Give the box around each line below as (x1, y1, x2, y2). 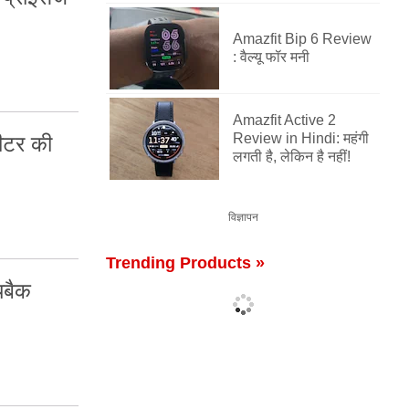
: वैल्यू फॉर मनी (233, 49, 309, 65)
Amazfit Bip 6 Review (233, 31, 372, 47)
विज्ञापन (227, 211, 258, 224)
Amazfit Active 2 (233, 112, 336, 128)
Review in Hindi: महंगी (233, 131, 369, 146)
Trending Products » (106, 254, 265, 272)
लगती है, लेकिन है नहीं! (233, 149, 351, 164)
